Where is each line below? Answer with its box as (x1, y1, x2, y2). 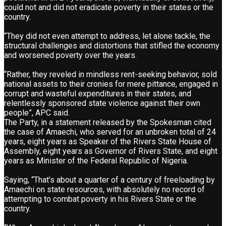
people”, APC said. (4, 107, 70, 118)
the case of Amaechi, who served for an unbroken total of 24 (4, 127, 216, 137)
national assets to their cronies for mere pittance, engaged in (4, 79, 218, 89)
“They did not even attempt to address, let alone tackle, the (4, 31, 210, 41)
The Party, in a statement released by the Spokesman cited (4, 117, 211, 127)
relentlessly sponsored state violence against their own (4, 98, 200, 108)
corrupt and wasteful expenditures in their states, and (4, 88, 191, 98)
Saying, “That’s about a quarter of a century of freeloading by (4, 175, 215, 185)
